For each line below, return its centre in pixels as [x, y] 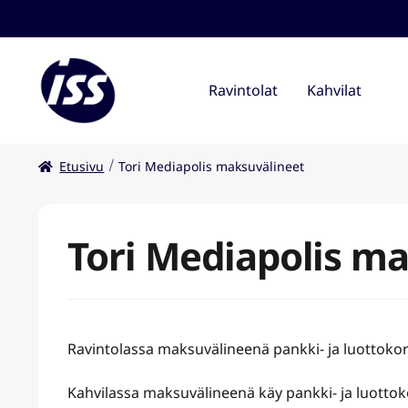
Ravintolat [243, 90]
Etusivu [82, 166]
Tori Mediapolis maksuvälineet [211, 166]
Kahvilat [334, 90]
